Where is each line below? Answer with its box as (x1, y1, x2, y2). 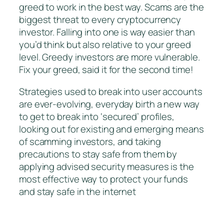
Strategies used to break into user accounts (19, 84, 202, 98)
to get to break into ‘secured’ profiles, (19, 109, 174, 123)
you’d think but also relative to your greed (19, 38, 191, 51)
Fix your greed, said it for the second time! (19, 63, 193, 76)
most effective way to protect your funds (19, 172, 188, 185)
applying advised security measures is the (19, 159, 194, 173)
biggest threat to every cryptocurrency (19, 13, 181, 26)
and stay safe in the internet (19, 184, 136, 198)
